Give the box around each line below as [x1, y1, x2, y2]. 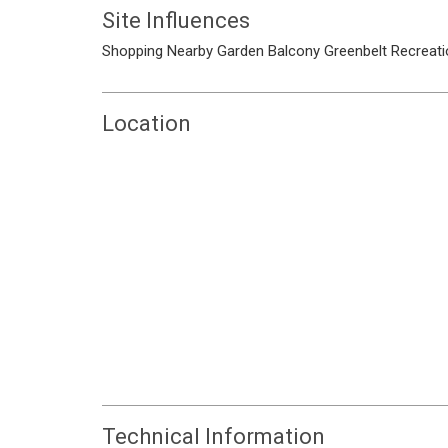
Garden [217, 42, 264, 60]
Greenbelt [324, 42, 387, 60]
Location [102, 111, 191, 136]
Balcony [268, 42, 320, 60]
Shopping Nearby [102, 42, 213, 60]
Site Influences [102, 8, 250, 33]
